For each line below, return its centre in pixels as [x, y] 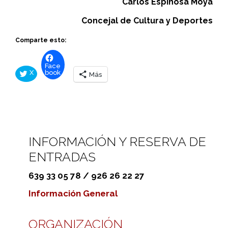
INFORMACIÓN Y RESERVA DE [117, 141]
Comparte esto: [41, 40]
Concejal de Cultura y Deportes [147, 20]
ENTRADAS [62, 156]
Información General [73, 193]
